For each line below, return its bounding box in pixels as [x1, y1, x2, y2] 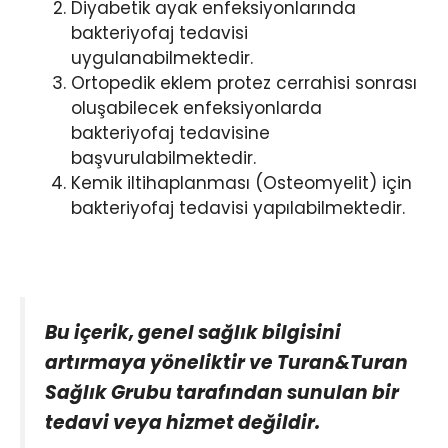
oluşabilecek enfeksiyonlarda [71, 95, 322, 120]
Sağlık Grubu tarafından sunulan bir [45, 378, 399, 406]
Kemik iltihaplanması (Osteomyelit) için [71, 170, 412, 195]
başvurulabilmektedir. [71, 145, 256, 170]
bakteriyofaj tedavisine [71, 120, 270, 145]
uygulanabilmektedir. [71, 45, 253, 70]
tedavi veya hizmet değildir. [45, 408, 320, 436]
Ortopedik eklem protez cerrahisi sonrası [71, 70, 417, 95]
